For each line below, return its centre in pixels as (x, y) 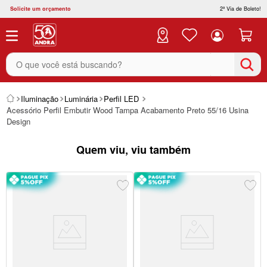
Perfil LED (121, 99)
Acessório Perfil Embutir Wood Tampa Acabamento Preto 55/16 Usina (128, 110)
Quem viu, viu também (133, 150)
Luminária (81, 99)
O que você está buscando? (64, 56)
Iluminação (40, 99)
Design (18, 121)
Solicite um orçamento (41, 9)
